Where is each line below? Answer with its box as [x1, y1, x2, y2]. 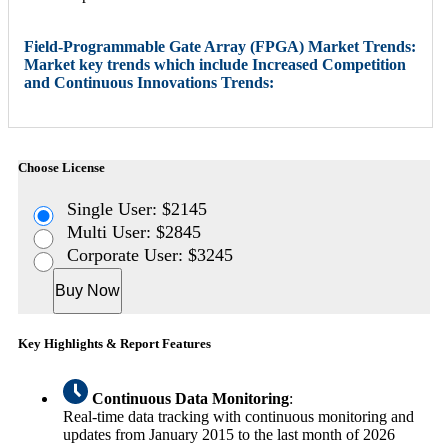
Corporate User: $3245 [67, 244, 234, 265]
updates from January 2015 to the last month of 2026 [63, 425, 395, 443]
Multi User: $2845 [67, 221, 202, 242]
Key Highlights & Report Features [18, 335, 211, 351]
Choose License [18, 160, 105, 176]
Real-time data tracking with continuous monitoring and [63, 407, 414, 425]
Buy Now [55, 281, 120, 299]
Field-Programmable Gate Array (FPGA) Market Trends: [24, 38, 416, 56]
